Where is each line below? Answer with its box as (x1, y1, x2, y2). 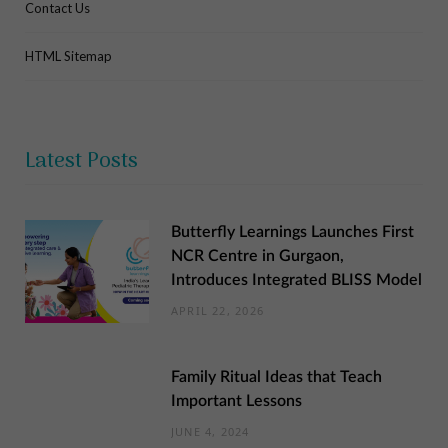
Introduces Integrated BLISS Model (171, 272, 422, 289)
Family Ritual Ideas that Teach (171, 369, 382, 386)
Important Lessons (171, 393, 302, 410)
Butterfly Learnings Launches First (171, 224, 414, 241)
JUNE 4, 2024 (171, 424, 250, 440)
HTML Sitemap (25, 48, 112, 65)
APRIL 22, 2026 (171, 303, 264, 319)
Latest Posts (25, 144, 138, 180)
